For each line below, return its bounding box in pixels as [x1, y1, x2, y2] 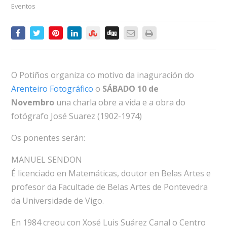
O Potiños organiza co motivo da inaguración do [11, 69, 194, 81]
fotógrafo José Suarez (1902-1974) [11, 110, 142, 122]
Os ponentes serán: [11, 132, 85, 144]
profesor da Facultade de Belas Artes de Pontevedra [11, 181, 208, 193]
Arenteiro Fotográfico [11, 83, 93, 95]
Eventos [11, 2, 35, 11]
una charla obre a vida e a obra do [56, 97, 185, 108]
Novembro [11, 97, 56, 108]
